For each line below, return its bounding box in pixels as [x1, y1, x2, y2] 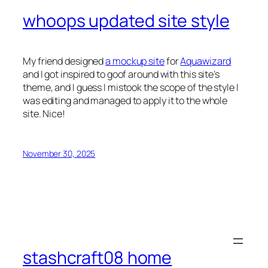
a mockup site [105, 54, 165, 68]
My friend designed [23, 54, 106, 68]
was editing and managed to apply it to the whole [23, 93, 228, 107]
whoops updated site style [23, 8, 230, 32]
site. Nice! [23, 106, 65, 120]
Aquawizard [180, 54, 232, 68]
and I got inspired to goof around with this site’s [23, 67, 220, 81]
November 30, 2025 [23, 147, 96, 159]
